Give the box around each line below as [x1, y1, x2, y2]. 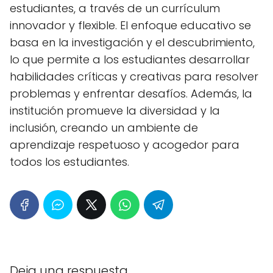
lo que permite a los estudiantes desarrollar [10, 51, 250, 67]
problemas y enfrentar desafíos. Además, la [10, 85, 252, 101]
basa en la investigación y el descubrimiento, [10, 34, 255, 50]
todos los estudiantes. [10, 154, 129, 169]
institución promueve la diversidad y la [10, 102, 220, 118]
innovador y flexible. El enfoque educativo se [10, 17, 251, 33]
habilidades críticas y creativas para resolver [10, 68, 258, 84]
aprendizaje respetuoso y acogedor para [10, 136, 239, 152]
